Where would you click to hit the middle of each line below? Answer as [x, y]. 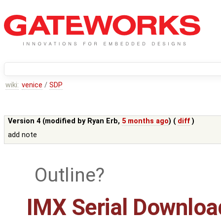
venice [32, 85]
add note [23, 135]
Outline [65, 175]
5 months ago [146, 121]
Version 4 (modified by [48, 121]
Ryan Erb [103, 121]
